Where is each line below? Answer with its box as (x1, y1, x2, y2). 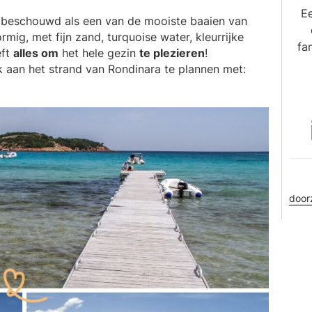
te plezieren (139, 45, 205, 60)
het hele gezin (58, 45, 139, 60)
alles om (13, 45, 58, 60)
